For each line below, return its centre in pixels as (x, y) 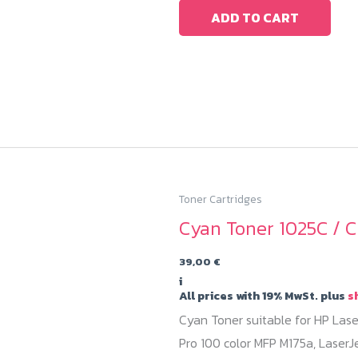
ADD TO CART (255, 18)
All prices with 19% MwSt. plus (263, 295)
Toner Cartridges (221, 199)
